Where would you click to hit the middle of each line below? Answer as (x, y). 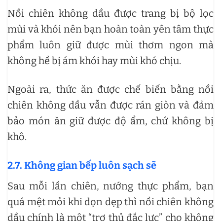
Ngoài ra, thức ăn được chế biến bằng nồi (110, 90)
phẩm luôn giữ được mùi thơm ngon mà (110, 45)
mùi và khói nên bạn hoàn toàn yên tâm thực (110, 29)
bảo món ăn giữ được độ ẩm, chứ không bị (110, 121)
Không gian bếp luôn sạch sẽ (90, 166)
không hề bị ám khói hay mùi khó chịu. (94, 61)
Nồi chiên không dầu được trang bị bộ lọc (110, 14)
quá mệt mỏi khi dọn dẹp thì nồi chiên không (110, 202)
